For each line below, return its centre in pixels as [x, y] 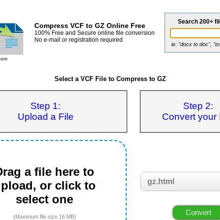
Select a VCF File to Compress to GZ [110, 79]
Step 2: [198, 106]
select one [44, 199]
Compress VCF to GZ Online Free [90, 26]
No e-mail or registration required [78, 40]
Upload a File [45, 116]
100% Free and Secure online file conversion [94, 33]
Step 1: [45, 106]
